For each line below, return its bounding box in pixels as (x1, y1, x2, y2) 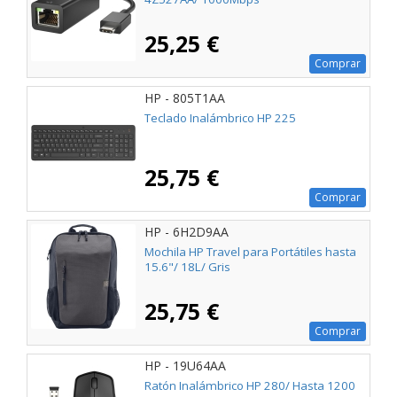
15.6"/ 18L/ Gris (144, 259, 230, 276)
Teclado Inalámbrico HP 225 (144, 110, 296, 127)
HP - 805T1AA (144, 90, 225, 107)
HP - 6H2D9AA (144, 223, 229, 241)
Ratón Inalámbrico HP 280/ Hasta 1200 (144, 378, 355, 394)
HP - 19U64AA (144, 357, 226, 375)
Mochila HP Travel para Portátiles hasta (144, 244, 356, 261)
